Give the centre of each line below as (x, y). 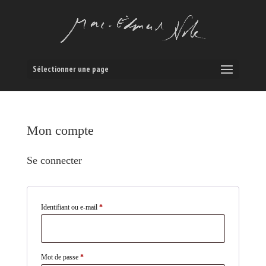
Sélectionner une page (70, 69)
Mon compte (60, 130)
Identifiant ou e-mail (70, 207)
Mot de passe (60, 257)
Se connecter (54, 160)
